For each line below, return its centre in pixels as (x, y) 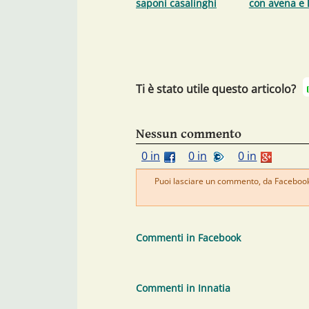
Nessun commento (189, 134)
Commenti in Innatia (183, 288)
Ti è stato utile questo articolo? (216, 89)
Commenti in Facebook (188, 238)
